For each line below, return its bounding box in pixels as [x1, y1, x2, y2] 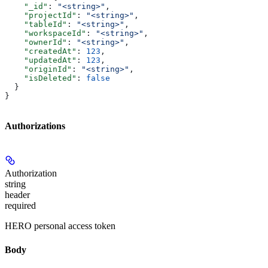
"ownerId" [5, 37, 67, 47]
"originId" [5, 64, 72, 74]
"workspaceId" [5, 28, 86, 38]
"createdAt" [5, 46, 77, 56]
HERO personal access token [5, 221, 115, 232]
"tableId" [5, 19, 67, 29]
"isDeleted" [5, 73, 77, 83]
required [5, 200, 36, 211]
